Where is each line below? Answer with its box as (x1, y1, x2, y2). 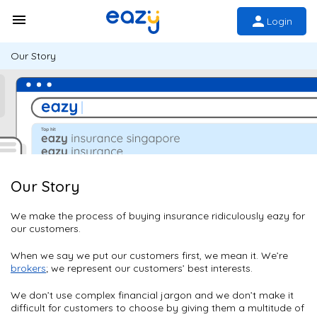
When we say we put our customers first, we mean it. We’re (11, 249, 288, 262)
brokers (11, 262, 46, 275)
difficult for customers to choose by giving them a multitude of (11, 301, 304, 314)
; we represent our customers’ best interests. (46, 262, 253, 275)
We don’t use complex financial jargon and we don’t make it (11, 289, 294, 301)
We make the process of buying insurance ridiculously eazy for (11, 209, 305, 222)
